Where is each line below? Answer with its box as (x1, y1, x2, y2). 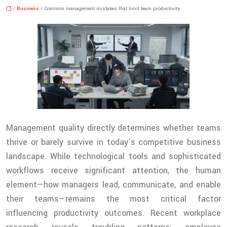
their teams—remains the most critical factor (6, 193, 221, 205)
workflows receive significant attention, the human (6, 165, 221, 177)
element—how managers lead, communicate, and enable (6, 179, 221, 191)
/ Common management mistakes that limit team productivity (39, 5, 180, 13)
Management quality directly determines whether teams (6, 122, 221, 134)
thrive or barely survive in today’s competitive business (6, 136, 221, 148)
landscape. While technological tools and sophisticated (6, 150, 221, 163)
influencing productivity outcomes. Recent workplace (6, 207, 221, 219)
